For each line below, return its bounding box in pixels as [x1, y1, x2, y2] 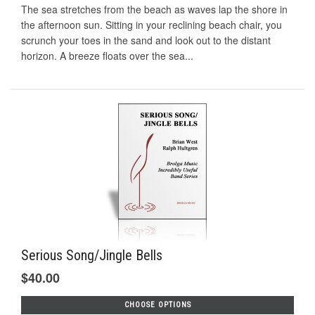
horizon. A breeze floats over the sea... [21, 49, 193, 63]
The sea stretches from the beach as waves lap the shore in [21, 2, 288, 17]
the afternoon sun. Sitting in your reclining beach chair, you [21, 18, 282, 32]
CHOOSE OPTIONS [124, 300, 191, 310]
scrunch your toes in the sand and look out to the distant [21, 33, 271, 48]
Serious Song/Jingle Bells [21, 247, 162, 264]
